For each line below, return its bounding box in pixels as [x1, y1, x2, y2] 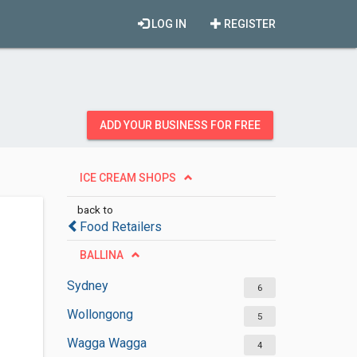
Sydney [66, 278, 108, 293]
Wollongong [66, 307, 133, 322]
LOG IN [149, 18, 186, 30]
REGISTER [222, 18, 276, 30]
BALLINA [79, 249, 124, 261]
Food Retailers [79, 219, 162, 234]
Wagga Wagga [66, 335, 147, 351]
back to [76, 203, 113, 216]
